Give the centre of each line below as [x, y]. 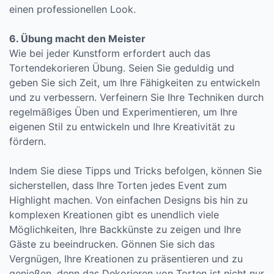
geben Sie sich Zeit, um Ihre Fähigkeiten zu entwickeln [135, 83]
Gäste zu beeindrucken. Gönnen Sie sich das [112, 244]
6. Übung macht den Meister [77, 39]
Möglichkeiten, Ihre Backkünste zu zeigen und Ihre [125, 229]
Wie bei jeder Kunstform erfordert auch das [110, 53]
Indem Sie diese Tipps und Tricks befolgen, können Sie [135, 171]
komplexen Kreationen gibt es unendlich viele [114, 215]
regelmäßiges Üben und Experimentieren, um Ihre [123, 112]
